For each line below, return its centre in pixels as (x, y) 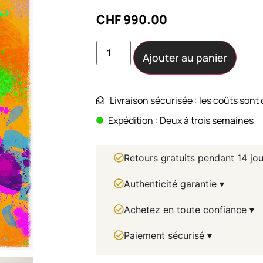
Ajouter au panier (185, 57)
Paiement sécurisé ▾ (168, 235)
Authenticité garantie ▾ (174, 183)
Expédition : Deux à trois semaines (181, 120)
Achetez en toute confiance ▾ (189, 209)
